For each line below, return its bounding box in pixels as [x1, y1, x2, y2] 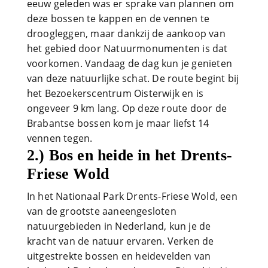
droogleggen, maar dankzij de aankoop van [26, 26, 226, 40]
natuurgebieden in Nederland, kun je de [26, 219, 211, 233]
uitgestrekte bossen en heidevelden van [26, 249, 211, 263]
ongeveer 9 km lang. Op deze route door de [26, 101, 227, 115]
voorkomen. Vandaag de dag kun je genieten [26, 56, 232, 70]
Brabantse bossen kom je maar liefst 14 [26, 116, 209, 130]
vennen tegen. [26, 131, 93, 145]
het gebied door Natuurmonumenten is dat [26, 41, 228, 55]
